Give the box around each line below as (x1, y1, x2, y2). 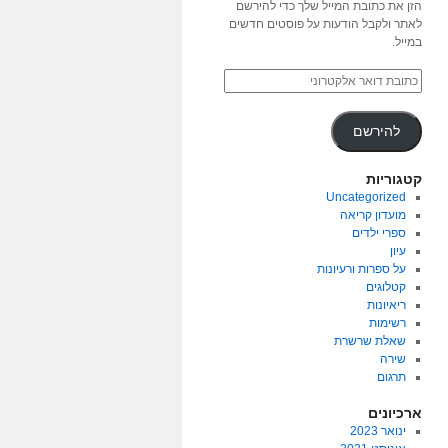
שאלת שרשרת (334, 334, 407, 348)
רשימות (369, 316, 407, 330)
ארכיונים (368, 405, 422, 421)
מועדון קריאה (340, 208, 407, 222)
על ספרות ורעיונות (317, 262, 407, 276)
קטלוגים (366, 280, 407, 294)
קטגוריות (366, 171, 422, 187)
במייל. (392, 35, 422, 49)
